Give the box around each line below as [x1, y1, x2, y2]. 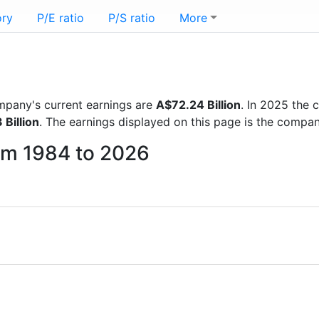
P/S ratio [108, 11, 155, 25]
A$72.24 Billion [156, 98, 241, 112]
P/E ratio [37, 11, 84, 25]
